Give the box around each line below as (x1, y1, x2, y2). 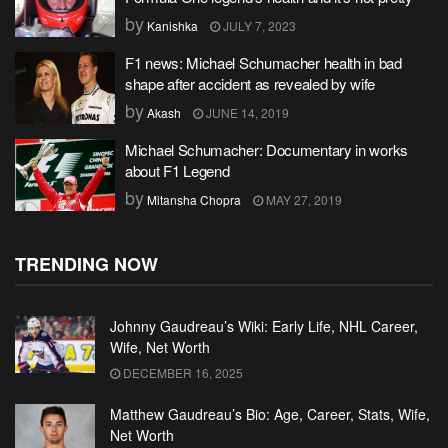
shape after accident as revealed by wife (125, 73, 375, 94)
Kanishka (147, 17, 198, 34)
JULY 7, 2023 (220, 17, 296, 34)
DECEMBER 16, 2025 (120, 364, 243, 381)
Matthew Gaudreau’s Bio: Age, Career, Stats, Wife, (110, 404, 430, 424)
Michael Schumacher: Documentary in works (125, 139, 408, 160)
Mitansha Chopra (147, 191, 241, 208)
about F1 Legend (125, 160, 230, 181)
